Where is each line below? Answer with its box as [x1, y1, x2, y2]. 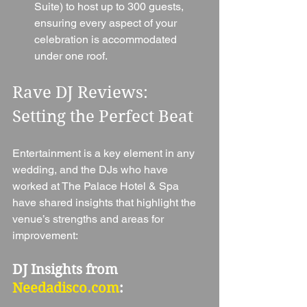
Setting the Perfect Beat [12, 106, 193, 126]
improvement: [12, 228, 78, 242]
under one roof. [34, 49, 108, 62]
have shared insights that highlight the [12, 195, 199, 209]
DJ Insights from [12, 261, 121, 278]
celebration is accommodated [34, 32, 180, 46]
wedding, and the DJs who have [12, 162, 171, 176]
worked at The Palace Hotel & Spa [12, 179, 182, 193]
